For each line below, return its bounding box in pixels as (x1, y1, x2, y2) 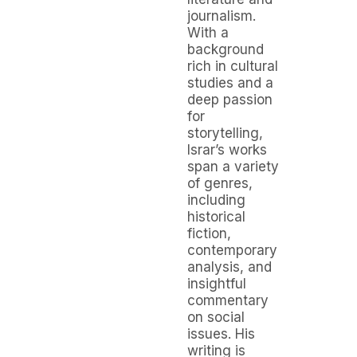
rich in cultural (187, 58, 278, 75)
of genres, (187, 175, 253, 192)
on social (187, 309, 245, 326)
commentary (187, 292, 269, 309)
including (187, 192, 245, 209)
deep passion (187, 92, 273, 108)
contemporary (187, 242, 277, 259)
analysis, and (187, 259, 272, 276)
